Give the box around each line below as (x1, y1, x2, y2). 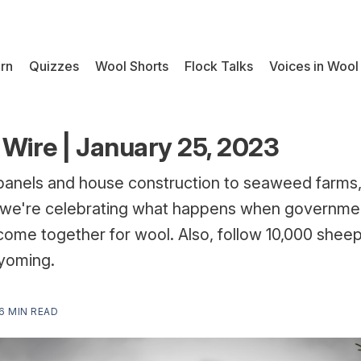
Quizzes (29, 57, 79, 74)
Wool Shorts (95, 57, 168, 74)
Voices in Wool (269, 57, 359, 74)
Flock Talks (185, 57, 253, 74)
